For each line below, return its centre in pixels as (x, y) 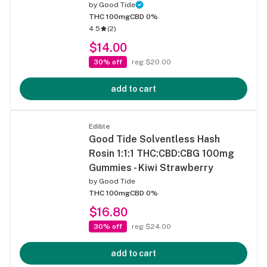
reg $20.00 (151, 62)
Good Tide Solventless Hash (154, 139)
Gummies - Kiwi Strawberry (151, 167)
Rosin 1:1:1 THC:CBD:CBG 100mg (162, 153)
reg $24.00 (151, 226)
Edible (100, 126)
